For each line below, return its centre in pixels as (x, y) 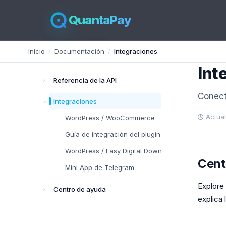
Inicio (37, 51)
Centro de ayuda (80, 189)
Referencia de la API (85, 80)
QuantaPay (100, 20)
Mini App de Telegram (100, 167)
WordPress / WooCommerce (110, 118)
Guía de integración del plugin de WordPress (136, 134)
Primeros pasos (78, 59)
